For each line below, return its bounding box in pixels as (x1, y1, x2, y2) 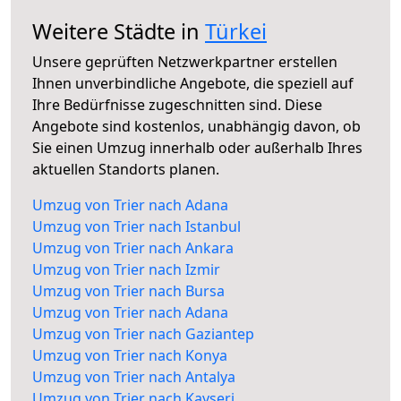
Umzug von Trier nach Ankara (32, 238, 234, 259)
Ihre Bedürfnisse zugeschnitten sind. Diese (32, 95, 322, 115)
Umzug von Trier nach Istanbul (32, 217, 241, 237)
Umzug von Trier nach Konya (32, 346, 227, 366)
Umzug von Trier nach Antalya (32, 367, 235, 388)
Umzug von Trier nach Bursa (32, 281, 225, 302)
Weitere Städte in (32, 17, 205, 47)
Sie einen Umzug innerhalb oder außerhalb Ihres (32, 138, 363, 158)
